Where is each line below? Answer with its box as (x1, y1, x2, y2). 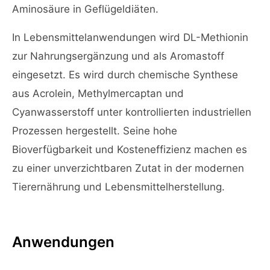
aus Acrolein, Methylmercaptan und (12, 87, 184, 99)
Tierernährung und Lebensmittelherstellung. (12, 181, 225, 193)
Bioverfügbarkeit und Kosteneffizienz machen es (12, 143, 247, 155)
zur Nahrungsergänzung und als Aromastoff (12, 50, 224, 62)
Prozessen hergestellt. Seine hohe (12, 125, 177, 137)
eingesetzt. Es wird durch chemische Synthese (12, 69, 238, 81)
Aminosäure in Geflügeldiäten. (12, 3, 159, 15)
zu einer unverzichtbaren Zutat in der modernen (12, 162, 244, 174)
